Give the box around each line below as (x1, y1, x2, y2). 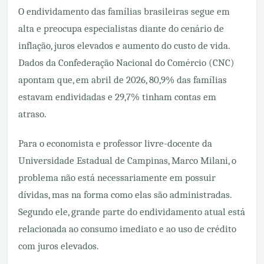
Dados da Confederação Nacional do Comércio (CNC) (18, 57, 235, 68)
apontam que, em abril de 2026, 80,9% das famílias (18, 74, 227, 85)
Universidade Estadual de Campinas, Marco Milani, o (18, 154, 236, 166)
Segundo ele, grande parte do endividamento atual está (18, 206, 245, 217)
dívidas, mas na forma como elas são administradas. (18, 189, 232, 200)
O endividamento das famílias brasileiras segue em (18, 5, 230, 17)
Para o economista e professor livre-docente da (18, 137, 212, 149)
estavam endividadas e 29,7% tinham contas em (18, 91, 216, 103)
